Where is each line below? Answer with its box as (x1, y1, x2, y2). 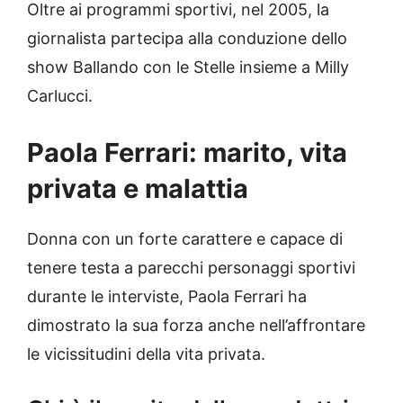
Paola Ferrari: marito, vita (27, 137, 347, 169)
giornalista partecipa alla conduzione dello (27, 29, 347, 49)
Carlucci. (27, 86, 93, 106)
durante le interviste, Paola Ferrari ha (27, 287, 307, 307)
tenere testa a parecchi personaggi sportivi (27, 258, 355, 278)
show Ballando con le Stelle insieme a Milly (27, 58, 349, 77)
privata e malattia (27, 173, 255, 205)
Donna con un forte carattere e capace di (27, 229, 343, 249)
